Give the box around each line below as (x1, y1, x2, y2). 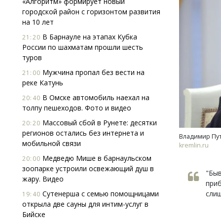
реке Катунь (22, 78, 63, 87)
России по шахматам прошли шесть (22, 42, 143, 52)
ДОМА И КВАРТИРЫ (154, 124, 220, 133)
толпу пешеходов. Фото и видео (22, 103, 131, 112)
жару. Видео (22, 174, 64, 184)
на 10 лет (22, 17, 54, 27)
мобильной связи (22, 139, 81, 148)
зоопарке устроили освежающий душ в (22, 164, 154, 173)
